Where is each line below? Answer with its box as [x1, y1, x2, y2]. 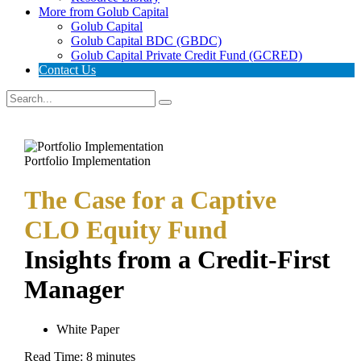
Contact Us [39, 63, 96, 77]
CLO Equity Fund [24, 215, 228, 245]
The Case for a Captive [24, 185, 277, 215]
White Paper [56, 322, 120, 336]
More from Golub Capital [39, 5, 168, 19]
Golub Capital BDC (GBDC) [71, 34, 222, 48]
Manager [24, 275, 125, 305]
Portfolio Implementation [24, 154, 151, 168]
